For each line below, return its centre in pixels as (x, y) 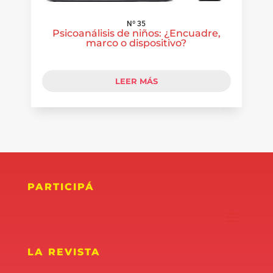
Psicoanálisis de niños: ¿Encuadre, (136, 34)
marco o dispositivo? (136, 43)
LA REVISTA (64, 252)
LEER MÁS (136, 81)
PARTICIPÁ (61, 186)
